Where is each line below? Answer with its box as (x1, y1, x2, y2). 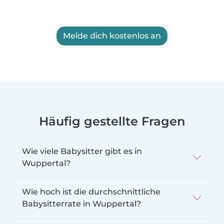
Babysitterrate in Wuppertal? (22, 198, 141, 208)
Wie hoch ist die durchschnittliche (22, 186, 160, 196)
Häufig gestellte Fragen (39, 113, 185, 128)
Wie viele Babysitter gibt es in (22, 146, 142, 156)
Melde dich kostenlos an (63, 30, 161, 40)
